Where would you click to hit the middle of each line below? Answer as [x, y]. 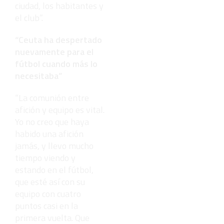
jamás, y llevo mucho [54, 145]
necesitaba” [38, 75]
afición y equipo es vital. [60, 109]
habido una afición [49, 133]
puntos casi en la [46, 205]
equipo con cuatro [48, 193]
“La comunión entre [52, 97]
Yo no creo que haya [52, 121]
